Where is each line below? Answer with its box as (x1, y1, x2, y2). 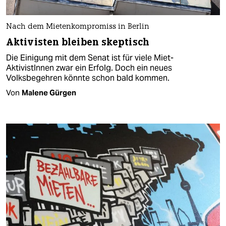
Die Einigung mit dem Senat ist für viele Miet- (6, 52, 174, 63)
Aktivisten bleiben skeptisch (6, 35, 149, 48)
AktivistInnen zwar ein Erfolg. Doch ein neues (6, 62, 172, 73)
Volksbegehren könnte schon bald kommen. (6, 72, 169, 83)
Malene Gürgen (22, 87, 76, 97)
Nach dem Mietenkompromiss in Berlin (6, 23, 149, 31)
